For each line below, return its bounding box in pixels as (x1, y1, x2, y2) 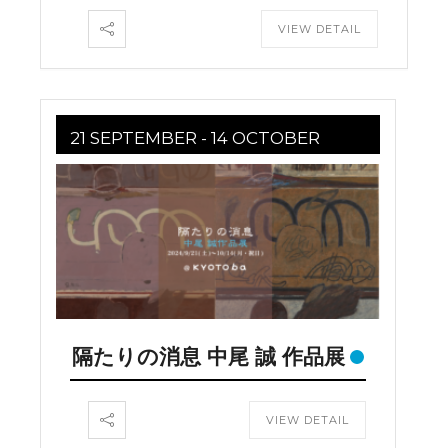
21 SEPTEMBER (70, 128, 197, 149)
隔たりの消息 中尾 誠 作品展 (72, 343, 345, 369)
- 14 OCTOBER (197, 128, 320, 149)
